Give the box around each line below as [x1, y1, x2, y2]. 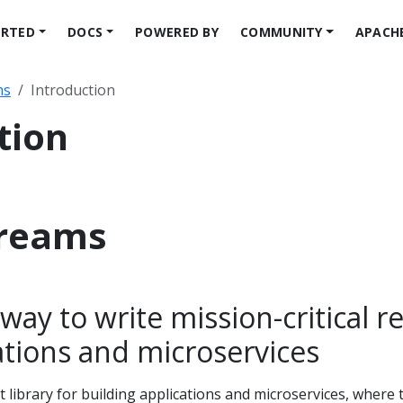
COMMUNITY [240, 22, 323, 40]
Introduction [31, 80, 115, 100]
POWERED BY [135, 22, 219, 40]
